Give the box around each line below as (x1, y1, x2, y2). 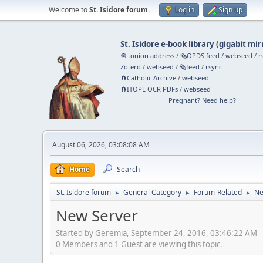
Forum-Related (194, 187, 242, 197)
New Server (56, 205, 138, 226)
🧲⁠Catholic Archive (120, 73, 177, 82)
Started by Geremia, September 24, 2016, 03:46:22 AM (56, 227, 257, 238)
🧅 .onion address (120, 51, 175, 60)
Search (117, 164, 140, 174)
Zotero (120, 62, 141, 71)
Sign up (218, 5, 242, 15)
